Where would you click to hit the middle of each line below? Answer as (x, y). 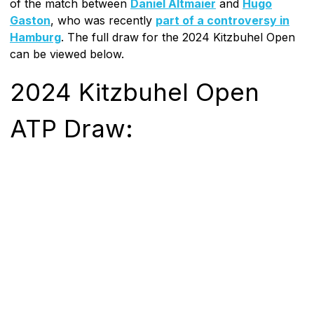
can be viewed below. (67, 54)
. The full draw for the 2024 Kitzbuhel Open (178, 37)
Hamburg (35, 37)
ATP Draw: (71, 128)
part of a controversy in (223, 20)
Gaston (30, 20)
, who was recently (103, 20)
